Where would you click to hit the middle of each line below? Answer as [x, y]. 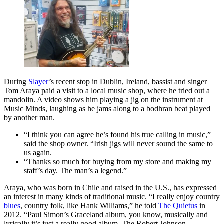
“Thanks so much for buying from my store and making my [118, 161]
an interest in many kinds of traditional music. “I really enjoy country [112, 196]
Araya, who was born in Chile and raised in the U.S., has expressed [110, 187]
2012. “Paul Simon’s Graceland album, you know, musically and [106, 214]
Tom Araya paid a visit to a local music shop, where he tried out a [107, 90]
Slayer [39, 81]
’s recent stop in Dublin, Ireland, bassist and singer [128, 81]
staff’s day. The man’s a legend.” [75, 170]
